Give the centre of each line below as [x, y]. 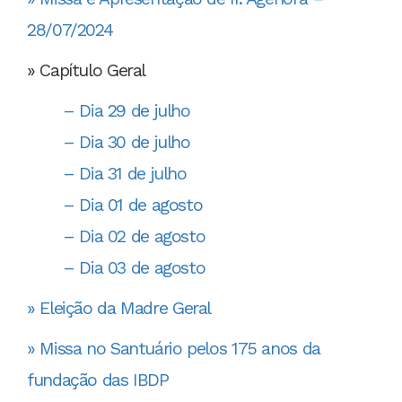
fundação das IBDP [98, 380]
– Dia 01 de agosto [133, 205]
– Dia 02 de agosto [134, 237]
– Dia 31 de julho [125, 174]
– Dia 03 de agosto [134, 268]
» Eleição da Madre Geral [122, 309]
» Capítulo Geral [87, 71]
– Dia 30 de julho [127, 143]
